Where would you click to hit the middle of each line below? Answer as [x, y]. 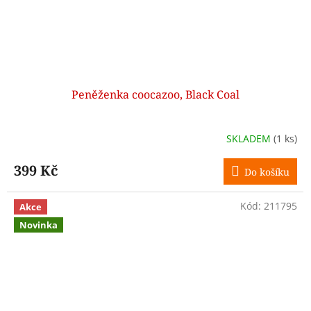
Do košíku [267, 172]
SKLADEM [250, 138]
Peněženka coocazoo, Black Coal [155, 95]
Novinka [39, 225]
